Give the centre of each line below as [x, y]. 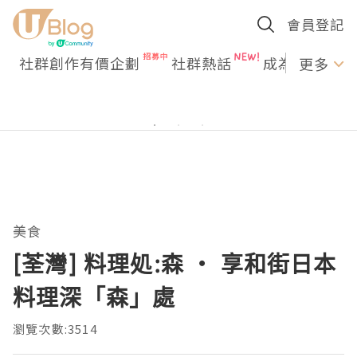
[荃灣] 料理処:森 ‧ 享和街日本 [175, 264]
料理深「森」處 [94, 297]
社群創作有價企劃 [80, 63]
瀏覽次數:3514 [55, 329]
